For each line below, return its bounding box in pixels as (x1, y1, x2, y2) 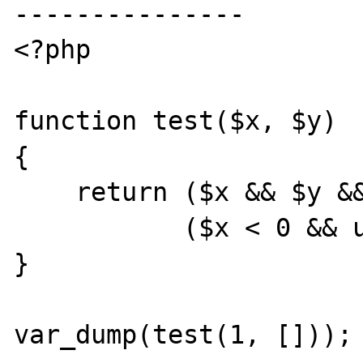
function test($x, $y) (14, 105, 338, 135)
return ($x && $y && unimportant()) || (14, 177, 76, 207)
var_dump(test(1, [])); (14, 319, 353, 349)
